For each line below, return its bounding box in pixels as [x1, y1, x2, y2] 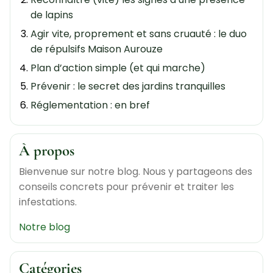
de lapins [30, 8, 73, 23]
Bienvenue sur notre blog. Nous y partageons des [19, 164, 253, 179]
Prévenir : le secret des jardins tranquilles [30, 79, 225, 94]
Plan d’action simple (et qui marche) [30, 60, 205, 75]
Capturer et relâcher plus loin [30, 116, 172, 131]
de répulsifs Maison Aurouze [30, 41, 163, 56]
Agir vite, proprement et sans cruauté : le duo [30, 26, 247, 41]
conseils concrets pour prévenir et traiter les [19, 179, 235, 194]
